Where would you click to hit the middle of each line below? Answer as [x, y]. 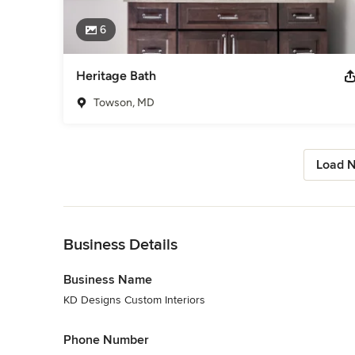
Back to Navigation [110, 214]
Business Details [120, 244]
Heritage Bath [116, 75]
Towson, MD [124, 102]
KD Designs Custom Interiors [134, 300]
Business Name [108, 279]
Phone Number [106, 340]
